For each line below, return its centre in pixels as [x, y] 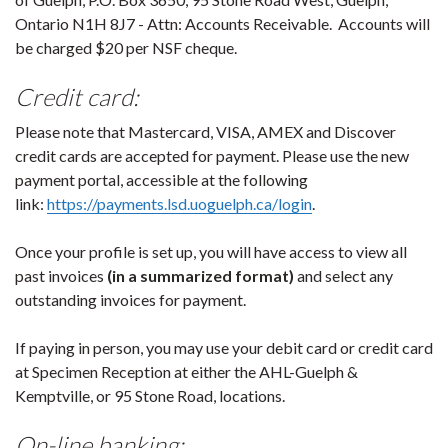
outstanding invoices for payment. [130, 300]
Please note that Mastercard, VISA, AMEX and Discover [205, 132]
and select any [345, 276]
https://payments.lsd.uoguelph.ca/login [179, 204]
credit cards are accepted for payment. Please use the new [212, 156]
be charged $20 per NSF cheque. [129, 48]
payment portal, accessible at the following [161, 180]
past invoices [61, 276]
